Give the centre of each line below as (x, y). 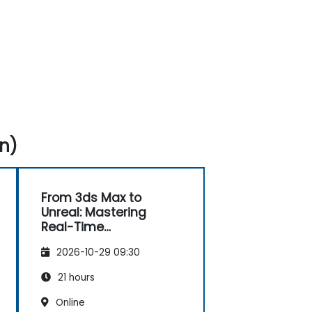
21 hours (75, 277)
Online (69, 302)
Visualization (80, 241)
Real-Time (72, 227)
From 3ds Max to (91, 197)
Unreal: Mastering (94, 212)
